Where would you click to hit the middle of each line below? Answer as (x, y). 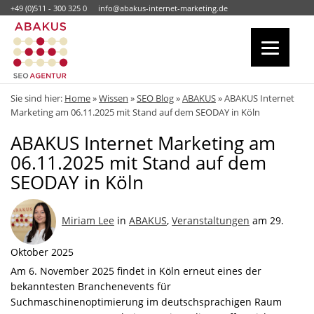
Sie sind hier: (37, 98)
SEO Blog (155, 98)
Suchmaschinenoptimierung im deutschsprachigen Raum (146, 302)
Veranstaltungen (211, 221)
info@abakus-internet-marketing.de (163, 8)
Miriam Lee (88, 221)
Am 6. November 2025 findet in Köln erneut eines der (136, 271)
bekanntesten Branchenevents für (91, 286)
